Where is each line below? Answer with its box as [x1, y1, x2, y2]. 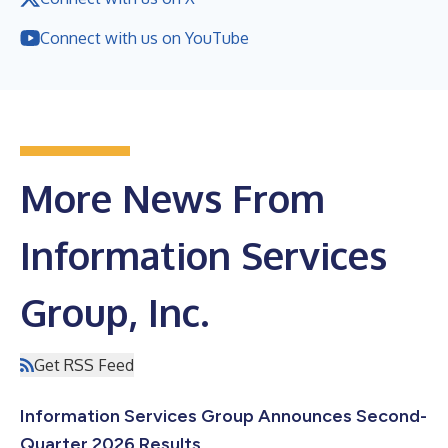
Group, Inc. [20, 287, 209, 336]
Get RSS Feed [34, 354, 134, 375]
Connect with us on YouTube [40, 27, 249, 48]
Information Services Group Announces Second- [20, 404, 427, 427]
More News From [20, 173, 325, 222]
